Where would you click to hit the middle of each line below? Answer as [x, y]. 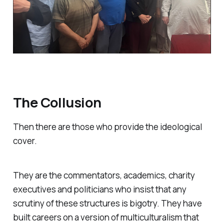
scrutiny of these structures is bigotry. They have [107, 203]
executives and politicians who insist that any [99, 189]
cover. [25, 141]
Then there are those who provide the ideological [107, 127]
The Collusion [57, 102]
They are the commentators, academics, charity [104, 175]
